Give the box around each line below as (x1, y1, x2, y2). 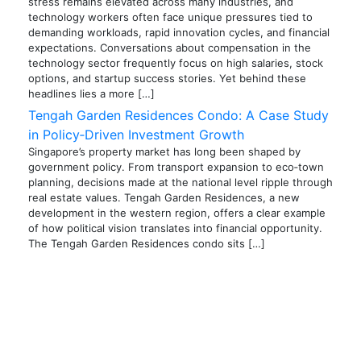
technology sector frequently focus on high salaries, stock (28, 56, 323, 70)
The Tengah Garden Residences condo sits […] (28, 237, 265, 251)
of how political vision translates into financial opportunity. (28, 222, 322, 235)
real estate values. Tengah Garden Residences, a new (28, 191, 300, 205)
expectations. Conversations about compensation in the (28, 41, 311, 55)
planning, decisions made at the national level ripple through (28, 176, 333, 189)
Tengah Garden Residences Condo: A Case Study (28, 107, 329, 124)
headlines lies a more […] (28, 87, 155, 101)
